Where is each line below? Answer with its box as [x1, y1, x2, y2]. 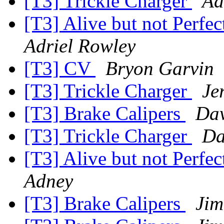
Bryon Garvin [105, 57, 214, 79]
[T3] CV [24, 57, 95, 79]
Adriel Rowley [24, 35, 135, 57]
